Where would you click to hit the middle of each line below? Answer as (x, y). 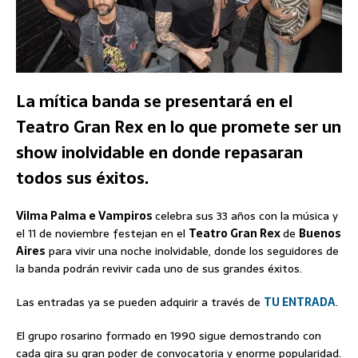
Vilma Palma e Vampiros (86, 215)
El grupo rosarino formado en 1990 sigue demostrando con (169, 335)
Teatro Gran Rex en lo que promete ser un (179, 127)
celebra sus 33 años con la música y (247, 215)
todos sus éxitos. (82, 178)
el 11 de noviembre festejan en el (102, 233)
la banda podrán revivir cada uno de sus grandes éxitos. (159, 268)
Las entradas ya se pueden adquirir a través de (140, 302)
